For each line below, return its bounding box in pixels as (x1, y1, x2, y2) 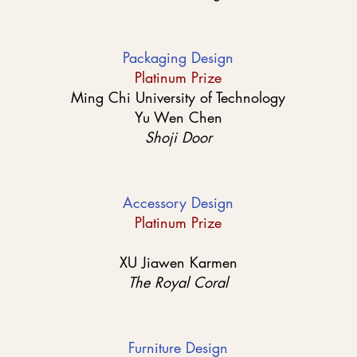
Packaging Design (123, 48, 233, 67)
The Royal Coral (128, 273, 228, 292)
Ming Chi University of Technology (71, 88, 285, 107)
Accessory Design (123, 193, 233, 212)
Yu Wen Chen (134, 108, 222, 127)
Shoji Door (144, 127, 212, 147)
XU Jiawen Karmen (119, 253, 237, 272)
